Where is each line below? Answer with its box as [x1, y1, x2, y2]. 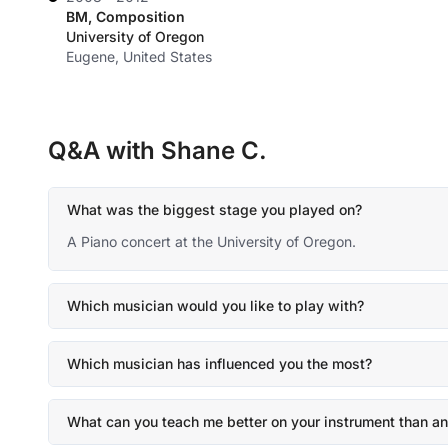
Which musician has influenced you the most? [67, 355, 372, 372]
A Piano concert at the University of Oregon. [67, 233, 356, 250]
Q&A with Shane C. [48, 136, 267, 165]
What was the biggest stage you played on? [67, 201, 362, 218]
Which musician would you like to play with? [67, 297, 364, 314]
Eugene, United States [66, 48, 212, 65]
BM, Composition [66, 8, 185, 25]
